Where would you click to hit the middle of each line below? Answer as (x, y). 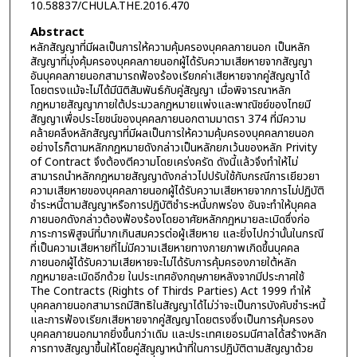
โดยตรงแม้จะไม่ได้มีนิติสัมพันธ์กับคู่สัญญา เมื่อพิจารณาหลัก (160, 90)
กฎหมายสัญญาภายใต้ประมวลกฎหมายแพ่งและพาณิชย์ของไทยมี (170, 104)
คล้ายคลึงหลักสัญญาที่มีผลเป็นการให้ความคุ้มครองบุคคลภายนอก (172, 133)
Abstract (57, 32)
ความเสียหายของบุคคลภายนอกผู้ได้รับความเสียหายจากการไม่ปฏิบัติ (177, 190)
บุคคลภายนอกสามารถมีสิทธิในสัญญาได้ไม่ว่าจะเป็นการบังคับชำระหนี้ (177, 305)
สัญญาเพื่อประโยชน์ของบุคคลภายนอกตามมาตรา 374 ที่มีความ (168, 119)
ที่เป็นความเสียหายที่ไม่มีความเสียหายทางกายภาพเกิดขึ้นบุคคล (165, 248)
